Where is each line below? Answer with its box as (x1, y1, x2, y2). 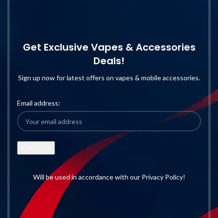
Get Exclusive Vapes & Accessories (22, 40, 196, 54)
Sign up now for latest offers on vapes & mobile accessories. (18, 73, 200, 82)
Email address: (17, 99, 60, 108)
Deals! (93, 54, 125, 68)
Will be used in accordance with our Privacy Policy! (33, 173, 185, 182)
